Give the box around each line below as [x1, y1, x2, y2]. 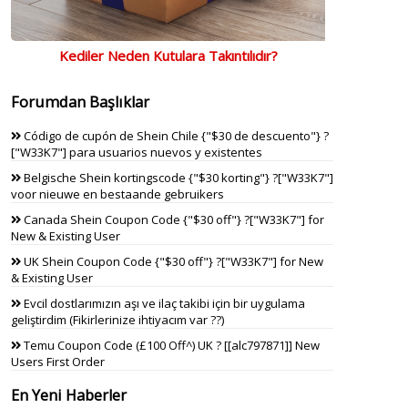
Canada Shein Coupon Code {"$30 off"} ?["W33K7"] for [21, 210, 324, 228]
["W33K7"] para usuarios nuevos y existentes [11, 143, 262, 160]
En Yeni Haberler [11, 385, 127, 406]
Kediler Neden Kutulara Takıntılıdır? [58, 46, 278, 65]
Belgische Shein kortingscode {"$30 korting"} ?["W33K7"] [21, 168, 333, 186]
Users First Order [11, 352, 105, 370]
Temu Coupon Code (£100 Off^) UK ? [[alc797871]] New [21, 336, 320, 353]
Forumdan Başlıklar [11, 92, 149, 113]
